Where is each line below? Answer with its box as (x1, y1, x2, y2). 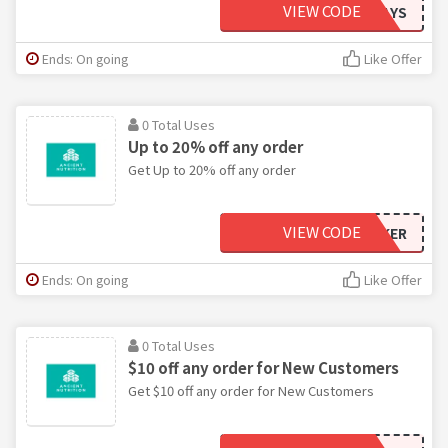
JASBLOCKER (318, 222, 407, 243)
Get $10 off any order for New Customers (128, 380, 374, 400)
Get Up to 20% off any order (128, 159, 296, 179)
